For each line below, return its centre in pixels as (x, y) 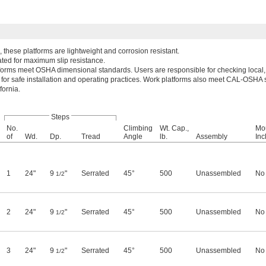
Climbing (138, 128)
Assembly (212, 137)
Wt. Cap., (174, 128)
